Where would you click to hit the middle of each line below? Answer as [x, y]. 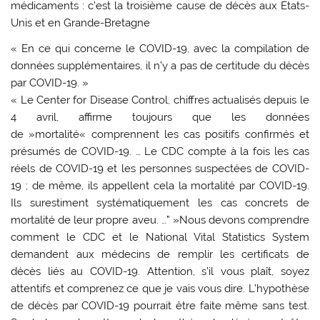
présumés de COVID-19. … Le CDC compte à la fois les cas [160, 151]
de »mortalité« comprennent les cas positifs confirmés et [160, 134]
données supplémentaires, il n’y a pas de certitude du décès [160, 65]
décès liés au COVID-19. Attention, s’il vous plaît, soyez [160, 271]
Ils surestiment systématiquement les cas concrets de [160, 202]
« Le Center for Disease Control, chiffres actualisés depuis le [160, 100]
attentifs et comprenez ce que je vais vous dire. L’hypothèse [160, 288]
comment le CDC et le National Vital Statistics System [160, 237]
